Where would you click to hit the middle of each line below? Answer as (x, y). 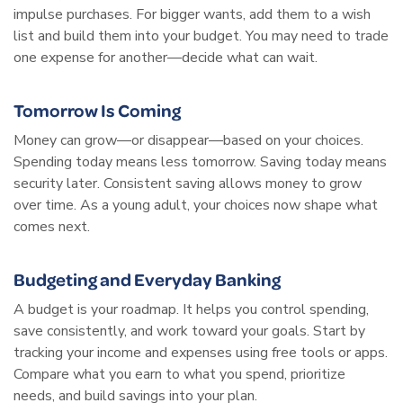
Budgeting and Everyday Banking (147, 278)
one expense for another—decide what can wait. (166, 57)
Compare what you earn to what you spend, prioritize (179, 374)
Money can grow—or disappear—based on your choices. (188, 140)
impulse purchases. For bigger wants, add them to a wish (192, 14)
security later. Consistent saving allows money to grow (188, 183)
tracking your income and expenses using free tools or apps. (201, 352)
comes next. (52, 226)
